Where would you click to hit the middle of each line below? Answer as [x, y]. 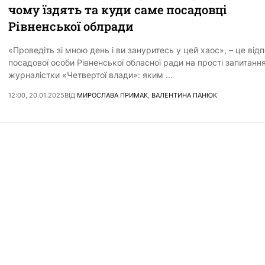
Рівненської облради [71, 26]
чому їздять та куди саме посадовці [118, 10]
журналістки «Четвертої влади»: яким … [91, 75]
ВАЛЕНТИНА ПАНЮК [184, 96]
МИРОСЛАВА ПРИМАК [112, 96]
